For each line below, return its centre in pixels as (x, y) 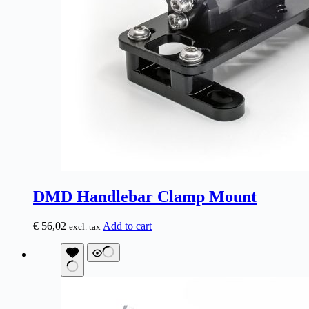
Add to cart (127, 226)
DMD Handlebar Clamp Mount (145, 196)
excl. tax (85, 226)
